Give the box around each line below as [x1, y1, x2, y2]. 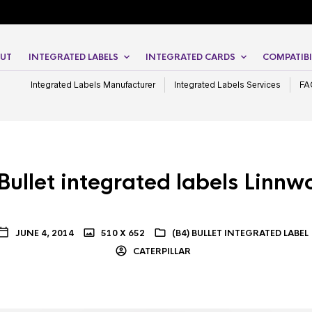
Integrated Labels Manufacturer [31, 80, 155, 90]
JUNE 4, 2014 [15, 228, 74, 240]
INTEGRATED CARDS [146, 52, 235, 63]
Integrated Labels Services [174, 80, 281, 90]
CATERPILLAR [130, 246, 191, 258]
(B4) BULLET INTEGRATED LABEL [171, 228, 309, 240]
